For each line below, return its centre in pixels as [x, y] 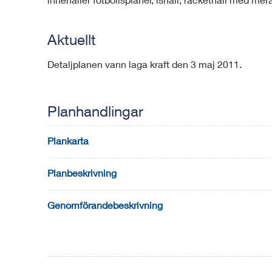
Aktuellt [72, 39]
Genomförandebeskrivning [105, 205]
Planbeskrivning [82, 173]
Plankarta [68, 141]
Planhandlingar [95, 111]
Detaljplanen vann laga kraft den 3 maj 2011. [144, 64]
